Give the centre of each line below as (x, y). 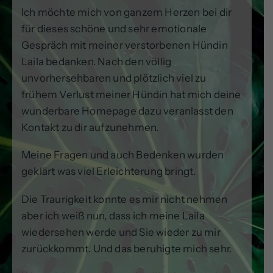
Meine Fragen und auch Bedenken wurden (123, 155)
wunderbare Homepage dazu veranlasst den (127, 111)
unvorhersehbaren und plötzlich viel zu (114, 78)
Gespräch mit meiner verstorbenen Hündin (125, 45)
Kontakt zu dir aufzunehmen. (90, 127)
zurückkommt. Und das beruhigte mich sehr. (127, 249)
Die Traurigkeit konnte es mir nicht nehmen (125, 199)
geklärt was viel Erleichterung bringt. (109, 172)
